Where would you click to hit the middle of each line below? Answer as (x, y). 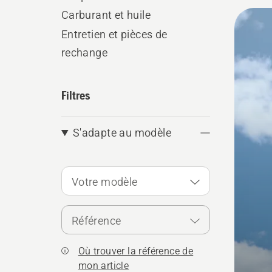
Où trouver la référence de (136, 251)
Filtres (75, 95)
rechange (84, 53)
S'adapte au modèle (122, 133)
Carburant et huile (106, 15)
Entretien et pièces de (114, 34)
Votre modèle (104, 182)
